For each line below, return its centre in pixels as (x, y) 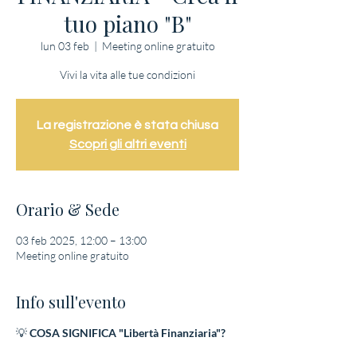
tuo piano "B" (127, 23)
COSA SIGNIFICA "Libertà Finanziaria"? (127, 332)
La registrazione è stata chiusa (127, 125)
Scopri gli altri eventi (127, 144)
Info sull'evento (71, 301)
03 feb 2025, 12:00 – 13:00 (81, 240)
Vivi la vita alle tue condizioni (127, 74)
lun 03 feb (65, 45)
